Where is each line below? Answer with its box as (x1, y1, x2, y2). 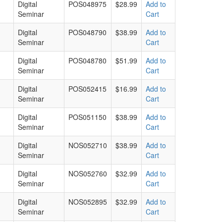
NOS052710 (68, 140, 107, 150)
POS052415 (68, 84, 107, 94)
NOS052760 (68, 168, 107, 178)
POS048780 (68, 55, 107, 65)
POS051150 (68, 112, 107, 122)
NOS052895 (68, 197, 107, 207)
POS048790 (68, 27, 107, 37)
